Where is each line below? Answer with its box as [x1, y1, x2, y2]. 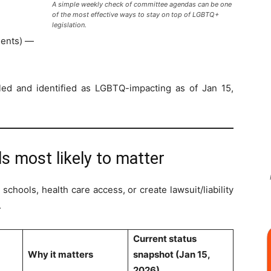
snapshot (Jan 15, [133, 249, 211, 260]
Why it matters [28, 249, 93, 260]
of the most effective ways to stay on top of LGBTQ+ [52, 10, 219, 19]
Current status [133, 233, 197, 244]
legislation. [52, 20, 87, 29]
